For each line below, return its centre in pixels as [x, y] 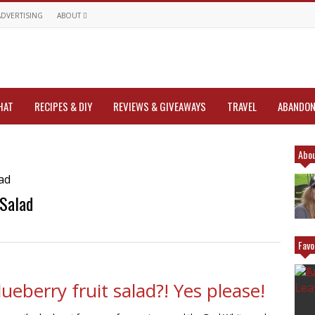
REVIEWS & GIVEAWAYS [160, 106]
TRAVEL [242, 106]
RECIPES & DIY [63, 106]
